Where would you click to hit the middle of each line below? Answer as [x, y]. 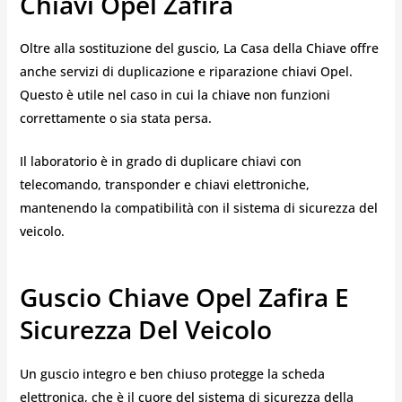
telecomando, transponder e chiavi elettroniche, [164, 185]
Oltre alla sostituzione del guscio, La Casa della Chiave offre [199, 48]
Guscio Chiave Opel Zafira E [184, 297]
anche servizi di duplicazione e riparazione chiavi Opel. [186, 71]
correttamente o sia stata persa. [115, 118]
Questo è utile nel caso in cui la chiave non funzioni [175, 94]
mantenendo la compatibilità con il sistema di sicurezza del [198, 208]
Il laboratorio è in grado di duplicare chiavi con [160, 162]
